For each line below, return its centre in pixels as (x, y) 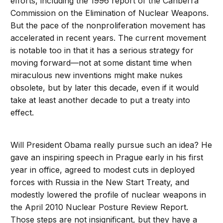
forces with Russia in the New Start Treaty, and (100, 182)
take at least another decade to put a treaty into (101, 100)
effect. (22, 113)
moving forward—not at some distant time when (101, 63)
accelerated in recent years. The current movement (109, 38)
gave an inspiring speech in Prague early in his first (107, 158)
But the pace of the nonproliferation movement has (108, 26)
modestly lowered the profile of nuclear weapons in (109, 195)
